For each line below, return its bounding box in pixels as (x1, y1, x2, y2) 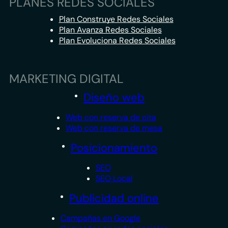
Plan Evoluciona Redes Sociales (59, 35, 176, 46)
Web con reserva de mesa (66, 123, 162, 134)
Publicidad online (69, 191, 159, 206)
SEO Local (95, 173, 133, 184)
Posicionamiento (71, 140, 157, 156)
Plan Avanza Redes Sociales (59, 24, 162, 36)
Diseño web (83, 90, 145, 105)
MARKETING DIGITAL (9, 71, 124, 87)
